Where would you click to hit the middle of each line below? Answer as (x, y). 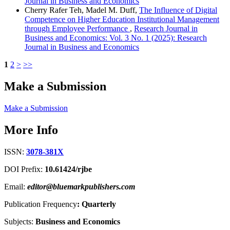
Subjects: (20, 222)
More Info (31, 130)
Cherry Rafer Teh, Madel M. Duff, (82, 10)
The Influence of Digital (178, 10)
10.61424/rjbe (68, 169)
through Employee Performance (77, 29)
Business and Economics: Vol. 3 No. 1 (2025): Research (116, 38)
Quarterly (99, 204)
